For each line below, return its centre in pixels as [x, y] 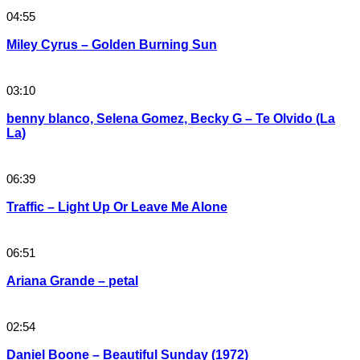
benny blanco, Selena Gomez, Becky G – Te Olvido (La [171, 119]
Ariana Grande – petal [72, 281]
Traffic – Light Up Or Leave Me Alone [117, 207]
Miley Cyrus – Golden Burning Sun [112, 45]
